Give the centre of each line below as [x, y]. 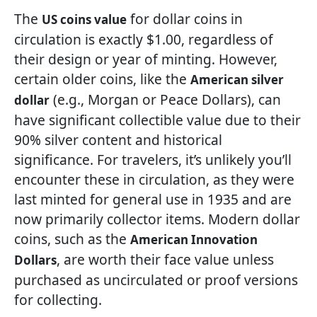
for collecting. [58, 300]
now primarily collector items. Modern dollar [157, 219]
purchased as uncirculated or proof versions [156, 280]
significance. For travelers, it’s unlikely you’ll [153, 160]
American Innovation [194, 240]
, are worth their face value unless [165, 260]
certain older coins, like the [102, 79]
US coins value [84, 20]
